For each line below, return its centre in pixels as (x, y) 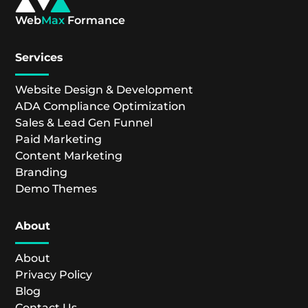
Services (40, 57)
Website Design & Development (104, 89)
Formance (95, 20)
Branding (42, 172)
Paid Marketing (59, 139)
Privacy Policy (54, 274)
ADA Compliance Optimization (101, 106)
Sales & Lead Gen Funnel (84, 122)
